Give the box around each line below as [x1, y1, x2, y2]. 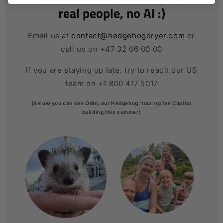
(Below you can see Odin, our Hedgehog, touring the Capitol [31, 100, 192, 107]
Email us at [27, 31, 72, 41]
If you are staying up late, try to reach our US [25, 65, 198, 75]
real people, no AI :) [58, 3, 165, 23]
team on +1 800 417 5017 [65, 79, 158, 89]
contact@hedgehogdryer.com [71, 31, 185, 41]
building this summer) [82, 109, 141, 115]
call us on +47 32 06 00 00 [61, 44, 162, 54]
